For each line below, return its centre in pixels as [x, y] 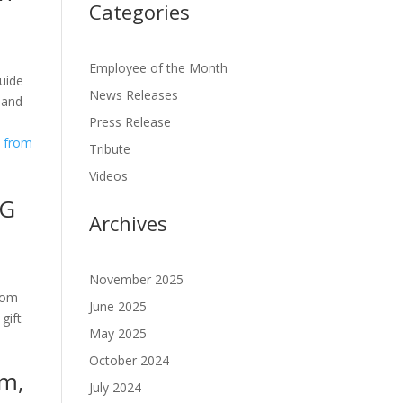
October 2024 [129, 361]
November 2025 [136, 280]
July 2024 [115, 388]
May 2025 [117, 334]
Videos [108, 176]
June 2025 [117, 307]
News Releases [133, 95]
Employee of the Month [158, 68]
